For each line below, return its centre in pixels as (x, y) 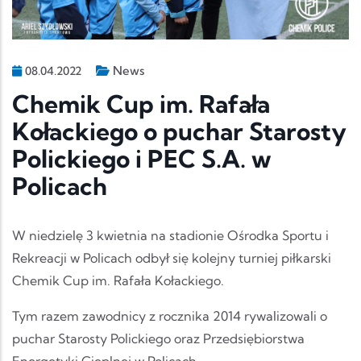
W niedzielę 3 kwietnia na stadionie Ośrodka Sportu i (170, 236)
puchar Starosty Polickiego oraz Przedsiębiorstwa (158, 339)
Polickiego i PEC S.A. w (142, 159)
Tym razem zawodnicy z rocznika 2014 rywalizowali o (170, 316)
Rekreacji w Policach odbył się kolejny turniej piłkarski (172, 258)
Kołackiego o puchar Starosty (179, 132)
